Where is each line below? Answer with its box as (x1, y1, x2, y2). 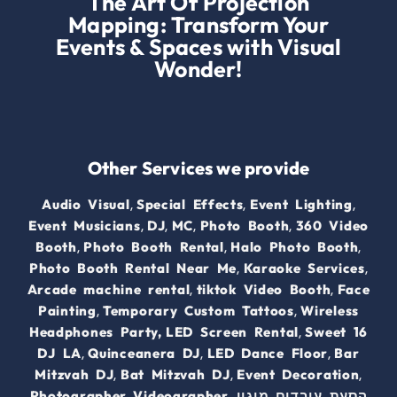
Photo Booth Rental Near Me (28, 260, 237, 277)
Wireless (300, 302, 359, 320)
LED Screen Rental (166, 323, 299, 341)
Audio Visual (42, 196, 130, 214)
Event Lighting (249, 196, 353, 214)
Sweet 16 (305, 323, 369, 341)
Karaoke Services (243, 260, 365, 277)
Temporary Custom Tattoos (103, 302, 294, 320)
